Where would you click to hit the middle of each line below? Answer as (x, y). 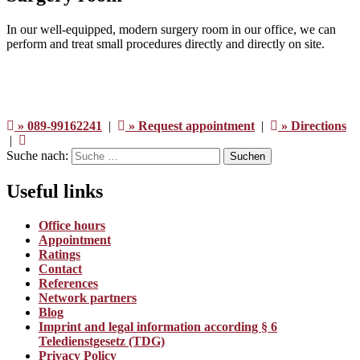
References (68, 283)
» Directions (314, 125)
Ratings (59, 254)
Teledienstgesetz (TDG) (102, 341)
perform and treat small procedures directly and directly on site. (166, 43)
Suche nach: (37, 155)
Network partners (88, 297)
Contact (60, 268)
